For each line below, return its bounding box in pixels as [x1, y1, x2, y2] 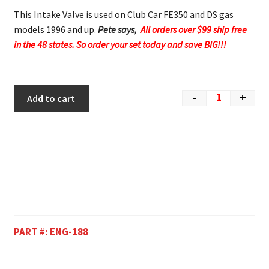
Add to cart [27, 92, 76, 104]
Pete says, [97, 23, 139, 36]
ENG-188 [49, 225, 88, 238]
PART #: [13, 225, 50, 238]
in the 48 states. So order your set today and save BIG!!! [13, 38, 226, 51]
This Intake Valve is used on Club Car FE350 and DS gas [13, 8, 234, 21]
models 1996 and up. [13, 23, 98, 36]
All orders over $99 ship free [138, 23, 247, 36]
